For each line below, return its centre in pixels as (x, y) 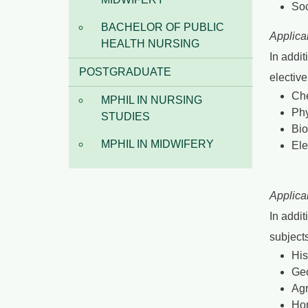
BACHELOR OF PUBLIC (163, 27)
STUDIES (125, 117)
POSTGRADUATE (125, 72)
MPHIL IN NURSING (152, 100)
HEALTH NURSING (150, 44)
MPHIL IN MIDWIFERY (157, 144)
